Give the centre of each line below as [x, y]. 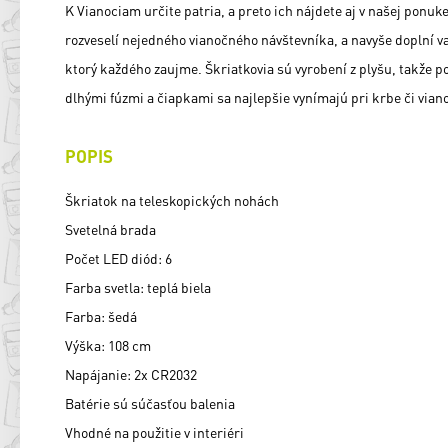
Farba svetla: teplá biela [138, 287]
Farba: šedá [101, 316]
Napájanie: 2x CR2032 [131, 374]
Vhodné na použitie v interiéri [154, 432]
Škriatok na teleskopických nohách [172, 200]
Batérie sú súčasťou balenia [150, 403]
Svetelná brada [110, 229]
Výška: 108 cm [108, 345]
